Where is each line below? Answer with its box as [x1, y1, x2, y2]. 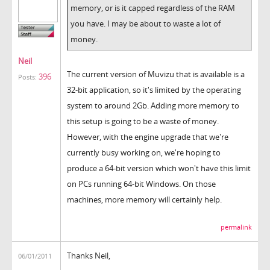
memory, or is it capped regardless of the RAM [71, 2, 235, 13]
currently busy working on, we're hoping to [67, 146, 221, 158]
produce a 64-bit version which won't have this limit [67, 162, 251, 174]
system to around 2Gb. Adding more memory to [67, 99, 239, 111]
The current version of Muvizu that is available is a [67, 68, 245, 80]
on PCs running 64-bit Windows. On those [67, 178, 216, 189]
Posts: [18, 73, 37, 82]
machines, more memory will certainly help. [67, 193, 222, 205]
